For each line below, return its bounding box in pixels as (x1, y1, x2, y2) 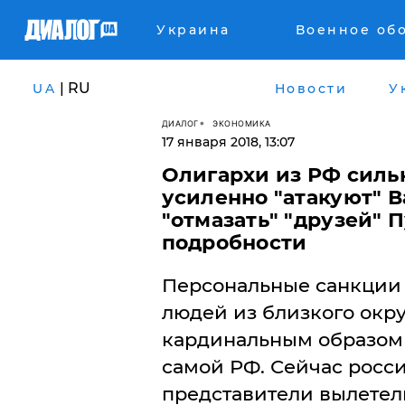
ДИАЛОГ (161, 118, 199, 128)
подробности (161, 231, 307, 255)
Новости (274, 80, 347, 97)
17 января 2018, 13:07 (161, 134, 295, 150)
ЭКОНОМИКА (212, 118, 271, 128)
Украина (156, 22, 231, 38)
